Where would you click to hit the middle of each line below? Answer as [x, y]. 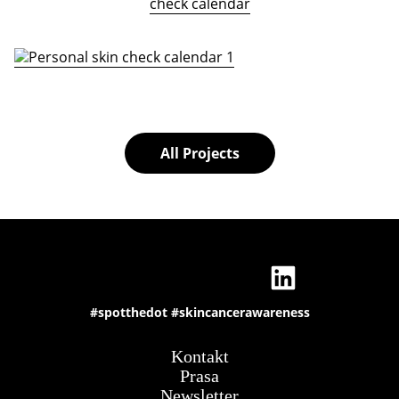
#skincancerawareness [240, 312]
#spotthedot [130, 312]
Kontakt [199, 356]
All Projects [199, 153]
